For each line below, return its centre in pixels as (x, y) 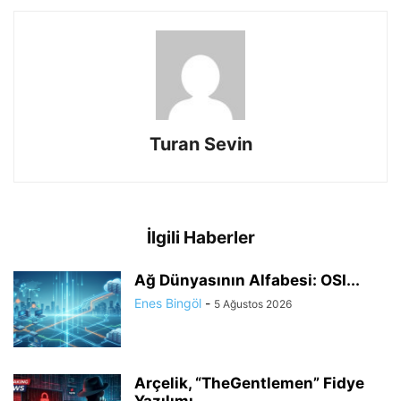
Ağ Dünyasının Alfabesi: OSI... (247, 281)
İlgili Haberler (200, 238)
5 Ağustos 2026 (253, 304)
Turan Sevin (200, 145)
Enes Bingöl (168, 303)
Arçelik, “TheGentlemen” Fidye (249, 384)
